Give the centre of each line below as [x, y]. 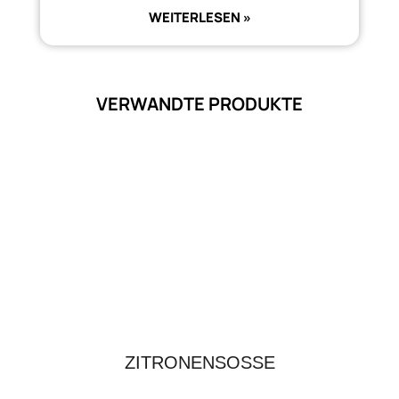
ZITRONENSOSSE [194, 362]
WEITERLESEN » [199, 17]
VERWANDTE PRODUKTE [199, 103]
